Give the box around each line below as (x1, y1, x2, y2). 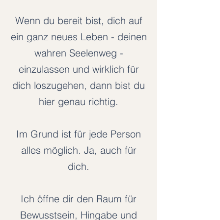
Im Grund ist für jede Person (16, 128, 141, 140)
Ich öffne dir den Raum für (21, 192, 137, 205)
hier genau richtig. (39, 95, 118, 108)
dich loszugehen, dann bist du (12, 79, 145, 91)
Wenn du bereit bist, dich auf (15, 14, 142, 27)
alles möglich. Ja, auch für (21, 144, 137, 156)
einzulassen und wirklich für (18, 63, 139, 75)
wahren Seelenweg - (34, 47, 123, 59)
